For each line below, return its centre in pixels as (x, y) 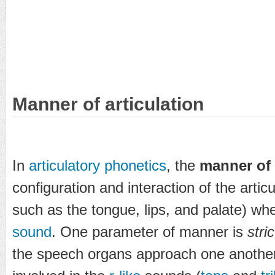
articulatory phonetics (98, 165)
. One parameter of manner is (149, 231)
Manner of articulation (108, 104)
